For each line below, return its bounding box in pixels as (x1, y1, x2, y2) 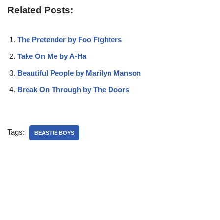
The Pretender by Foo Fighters (17, 35, 122, 44)
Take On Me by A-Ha (17, 52, 86, 60)
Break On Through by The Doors (17, 85, 129, 94)
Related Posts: (7, 4, 73, 15)
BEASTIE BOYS (34, 129, 74, 136)
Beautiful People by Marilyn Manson (17, 68, 141, 77)
